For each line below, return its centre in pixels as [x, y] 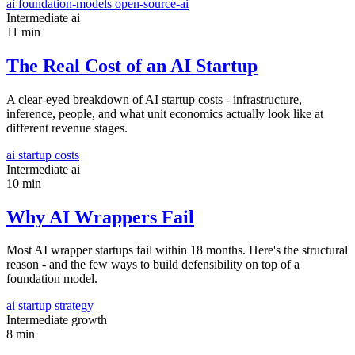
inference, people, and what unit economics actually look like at [165, 113]
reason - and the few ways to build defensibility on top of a [153, 265]
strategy [74, 306]
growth [89, 320]
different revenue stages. [67, 128]
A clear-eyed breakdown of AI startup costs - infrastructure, [154, 99]
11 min [23, 32]
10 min [24, 183]
